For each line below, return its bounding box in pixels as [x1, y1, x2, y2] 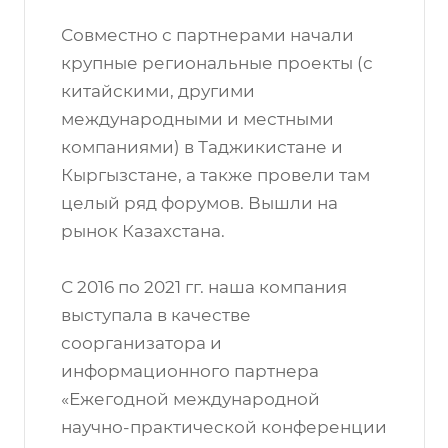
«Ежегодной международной [61, 389, 320, 409]
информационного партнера [61, 361, 319, 381]
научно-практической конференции [61, 417, 387, 437]
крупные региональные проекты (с [61, 53, 373, 73]
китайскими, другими [61, 81, 255, 101]
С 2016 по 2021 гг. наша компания [61, 277, 347, 297]
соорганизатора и [61, 333, 222, 353]
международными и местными [61, 109, 334, 129]
